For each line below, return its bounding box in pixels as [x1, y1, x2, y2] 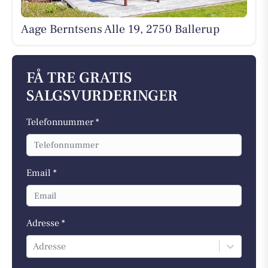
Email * [26, 166, 57, 179]
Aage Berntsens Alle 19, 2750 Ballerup [20, 21, 220, 37]
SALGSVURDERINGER [26, 86, 178, 106]
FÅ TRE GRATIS [26, 68, 132, 89]
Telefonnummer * [26, 116, 99, 129]
